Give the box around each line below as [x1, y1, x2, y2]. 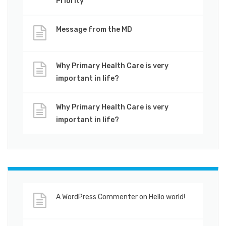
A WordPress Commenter [56, 192, 138, 201]
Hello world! [149, 192, 185, 201]
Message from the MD [56, 25, 132, 34]
